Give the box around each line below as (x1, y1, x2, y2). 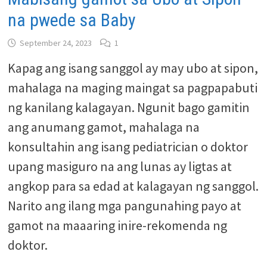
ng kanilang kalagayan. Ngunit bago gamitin (7, 99, 250, 116)
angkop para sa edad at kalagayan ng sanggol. (7, 178, 259, 194)
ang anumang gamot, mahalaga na (7, 119, 200, 135)
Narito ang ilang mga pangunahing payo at (7, 197, 241, 214)
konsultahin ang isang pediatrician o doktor (7, 138, 248, 155)
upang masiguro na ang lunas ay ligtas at (7, 158, 232, 175)
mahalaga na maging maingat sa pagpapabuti (7, 79, 257, 96)
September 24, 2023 (19, 38, 92, 48)
